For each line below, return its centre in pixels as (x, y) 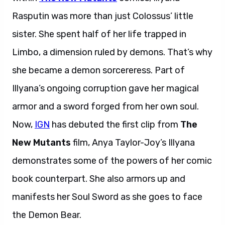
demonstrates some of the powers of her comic (112, 161)
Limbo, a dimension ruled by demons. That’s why (112, 52)
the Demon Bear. (47, 215)
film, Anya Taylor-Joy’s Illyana (133, 143)
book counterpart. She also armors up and (99, 179)
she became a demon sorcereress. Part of (98, 70)
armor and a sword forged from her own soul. (105, 106)
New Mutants (41, 143)
